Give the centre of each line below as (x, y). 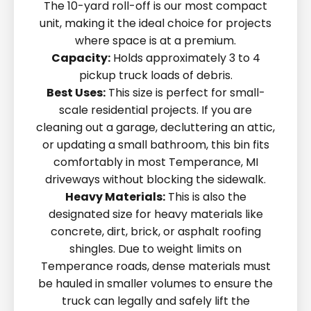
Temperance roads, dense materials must (155, 266)
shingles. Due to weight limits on (155, 249)
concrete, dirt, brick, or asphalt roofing (155, 232)
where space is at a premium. (155, 41)
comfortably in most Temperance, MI (155, 162)
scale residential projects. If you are (155, 110)
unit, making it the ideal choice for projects (155, 23)
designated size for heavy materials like (155, 214)
